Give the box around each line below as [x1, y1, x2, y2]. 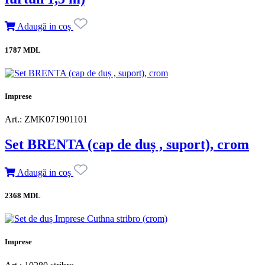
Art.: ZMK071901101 [5, 114, 88, 125]
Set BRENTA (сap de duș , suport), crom [5, 137, 249, 153]
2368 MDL [5, 191, 41, 201]
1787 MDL [5, 45, 41, 54]
